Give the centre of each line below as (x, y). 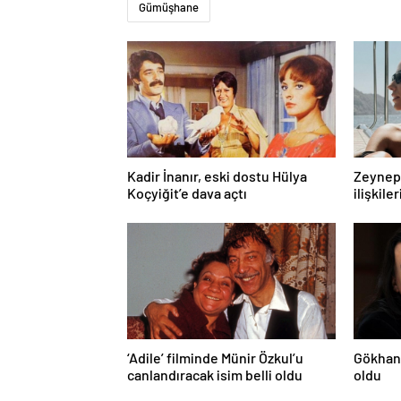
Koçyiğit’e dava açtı (187, 193)
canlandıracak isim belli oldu (215, 375)
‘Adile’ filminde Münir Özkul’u (215, 358)
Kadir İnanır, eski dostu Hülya (217, 176)
